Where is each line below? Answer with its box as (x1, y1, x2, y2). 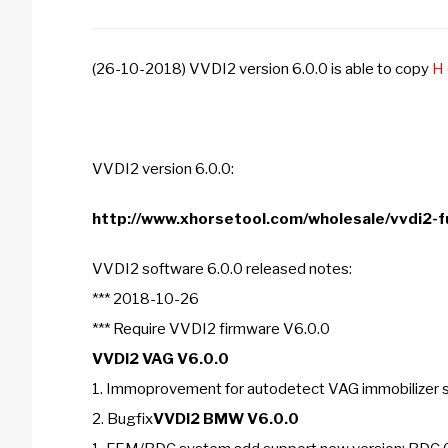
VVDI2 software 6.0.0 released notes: (92, 260, 352, 278)
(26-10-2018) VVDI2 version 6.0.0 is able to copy (92, 60, 429, 78)
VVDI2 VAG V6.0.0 (92, 350, 232, 368)
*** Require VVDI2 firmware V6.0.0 (92, 320, 330, 338)
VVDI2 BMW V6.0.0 (153, 410, 299, 428)
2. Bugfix (92, 410, 153, 428)
